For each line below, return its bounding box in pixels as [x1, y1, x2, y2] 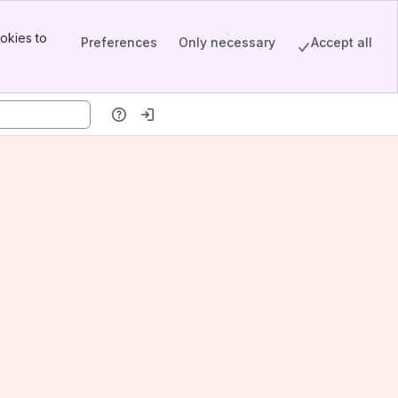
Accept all [311, 34, 372, 50]
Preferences [81, 34, 157, 50]
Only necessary [179, 34, 275, 50]
